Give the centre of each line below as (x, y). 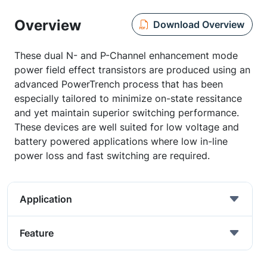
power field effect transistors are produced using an (132, 70)
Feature (37, 233)
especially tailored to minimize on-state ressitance (128, 98)
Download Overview (198, 24)
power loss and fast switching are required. (112, 156)
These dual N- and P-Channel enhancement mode (126, 55)
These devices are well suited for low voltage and (127, 127)
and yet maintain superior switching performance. (127, 113)
